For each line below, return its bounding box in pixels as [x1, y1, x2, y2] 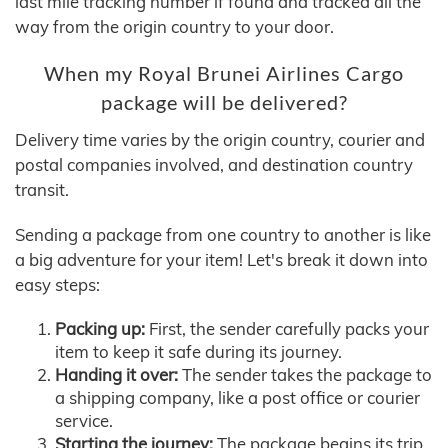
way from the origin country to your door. [15, 16, 334, 38]
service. [55, 410, 113, 432]
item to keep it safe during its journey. [55, 341, 342, 363]
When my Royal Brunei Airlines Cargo [44, 62, 404, 86]
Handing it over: [55, 364, 178, 386]
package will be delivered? [100, 91, 348, 115]
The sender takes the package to [178, 364, 432, 386]
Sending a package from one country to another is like [15, 224, 431, 246]
